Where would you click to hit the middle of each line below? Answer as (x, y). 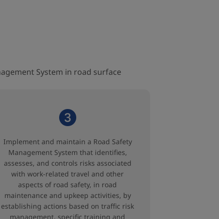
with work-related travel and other (67, 174)
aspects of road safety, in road (67, 185)
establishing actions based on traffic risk (67, 206)
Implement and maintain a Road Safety (67, 142)
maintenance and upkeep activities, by (67, 195)
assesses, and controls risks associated (67, 163)
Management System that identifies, (67, 152)
